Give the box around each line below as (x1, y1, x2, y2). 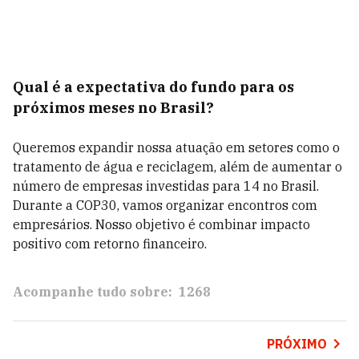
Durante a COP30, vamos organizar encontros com (13, 197, 317, 213)
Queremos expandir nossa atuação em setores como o (13, 139, 340, 155)
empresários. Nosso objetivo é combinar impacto (13, 216, 310, 232)
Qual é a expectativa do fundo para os (13, 78, 294, 96)
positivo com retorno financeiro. (13, 236, 207, 252)
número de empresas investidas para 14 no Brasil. (13, 178, 319, 194)
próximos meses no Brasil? (13, 99, 214, 117)
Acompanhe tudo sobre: (13, 284, 172, 300)
